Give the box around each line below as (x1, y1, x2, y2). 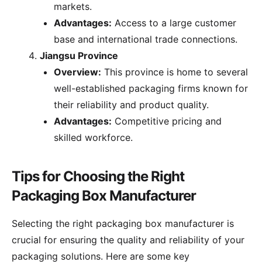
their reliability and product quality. (54, 98, 209, 111)
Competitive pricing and (112, 115, 222, 127)
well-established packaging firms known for (54, 82, 248, 94)
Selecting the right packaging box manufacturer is (12, 217, 234, 229)
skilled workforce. (54, 131, 133, 143)
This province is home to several (101, 65, 248, 78)
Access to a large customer (112, 16, 236, 29)
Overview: (54, 65, 101, 78)
